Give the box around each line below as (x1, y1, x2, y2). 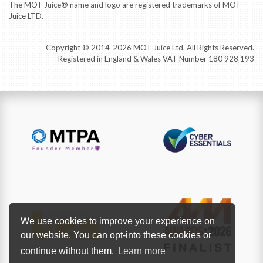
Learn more (118, 246, 166, 257)
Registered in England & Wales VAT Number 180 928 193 (58, 54, 254, 63)
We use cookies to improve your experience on (21, 215, 215, 226)
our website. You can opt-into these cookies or (21, 230, 212, 240)
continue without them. (21, 246, 117, 257)
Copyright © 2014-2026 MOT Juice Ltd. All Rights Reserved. (46, 43, 254, 52)
